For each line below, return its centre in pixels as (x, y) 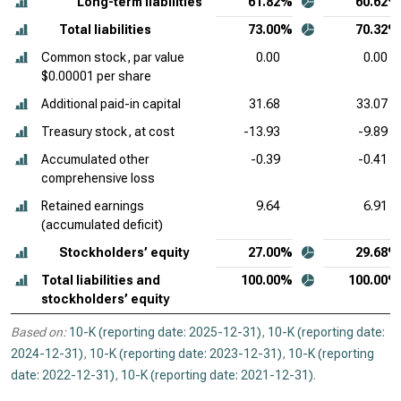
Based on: (38, 332)
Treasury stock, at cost (108, 132)
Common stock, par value (113, 57)
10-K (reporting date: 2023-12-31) (186, 354)
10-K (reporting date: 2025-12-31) (165, 332)
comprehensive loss (98, 178)
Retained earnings (93, 206)
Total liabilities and (101, 280)
